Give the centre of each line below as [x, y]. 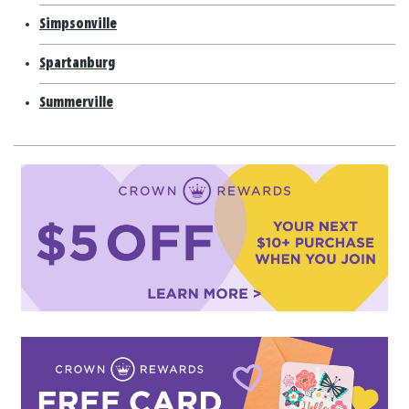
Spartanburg [77, 63]
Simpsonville [78, 24]
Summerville [76, 102]
